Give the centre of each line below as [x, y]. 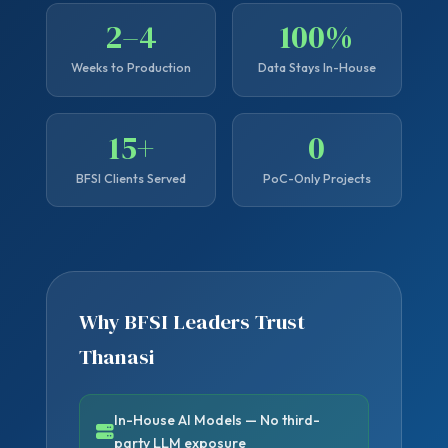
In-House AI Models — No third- [217, 419]
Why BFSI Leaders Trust [192, 322]
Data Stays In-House [316, 68]
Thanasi [117, 357]
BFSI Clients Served [131, 178]
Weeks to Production [131, 68]
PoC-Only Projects [316, 178]
